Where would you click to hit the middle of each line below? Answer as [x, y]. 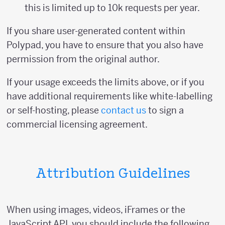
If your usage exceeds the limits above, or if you [105, 82]
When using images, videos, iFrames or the [96, 210]
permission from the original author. [83, 59]
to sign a [165, 110]
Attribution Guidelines [113, 174]
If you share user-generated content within [96, 31]
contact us [124, 110]
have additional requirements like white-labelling [109, 96]
